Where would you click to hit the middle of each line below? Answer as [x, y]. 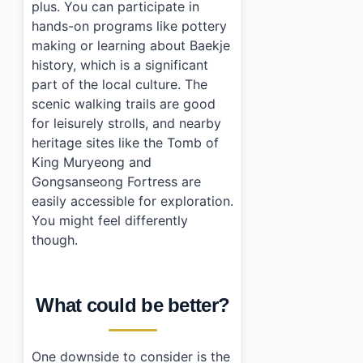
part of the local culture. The [120, 85]
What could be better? [133, 305]
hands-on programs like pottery [129, 26]
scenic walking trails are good [124, 104]
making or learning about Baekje [131, 46]
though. [55, 240]
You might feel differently [110, 221]
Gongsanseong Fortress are [116, 182]
